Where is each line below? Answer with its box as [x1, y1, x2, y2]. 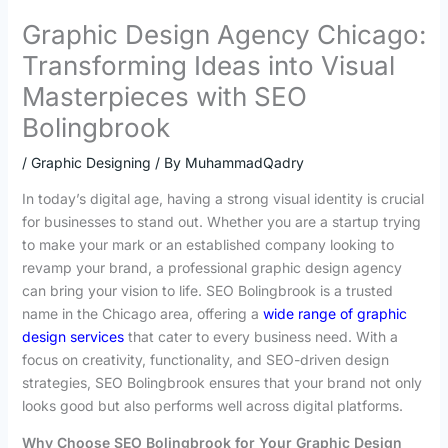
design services [21, 327, 124, 345]
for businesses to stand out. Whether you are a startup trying [21, 212, 421, 230]
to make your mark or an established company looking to [21, 235, 394, 253]
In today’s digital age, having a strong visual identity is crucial [21, 189, 424, 207]
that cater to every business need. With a [123, 327, 398, 345]
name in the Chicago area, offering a [21, 304, 263, 322]
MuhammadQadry [184, 153, 304, 171]
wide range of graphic [262, 304, 407, 322]
